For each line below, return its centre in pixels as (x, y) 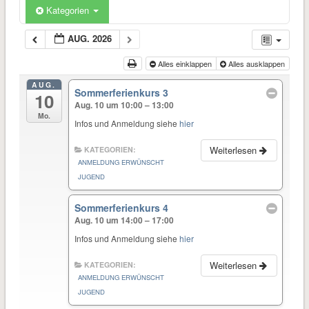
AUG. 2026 (89, 38)
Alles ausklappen (256, 63)
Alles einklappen (185, 63)
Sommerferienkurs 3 (122, 93)
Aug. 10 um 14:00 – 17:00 (124, 220)
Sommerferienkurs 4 (122, 208)
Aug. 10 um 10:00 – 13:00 (124, 105)
